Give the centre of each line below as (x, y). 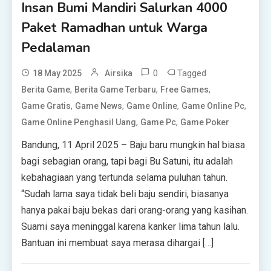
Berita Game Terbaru (116, 90)
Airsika (119, 73)
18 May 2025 (57, 73)
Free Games (185, 90)
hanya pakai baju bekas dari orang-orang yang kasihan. (135, 211)
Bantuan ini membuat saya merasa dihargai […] (118, 243)
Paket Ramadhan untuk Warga (115, 28)
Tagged (192, 73)
